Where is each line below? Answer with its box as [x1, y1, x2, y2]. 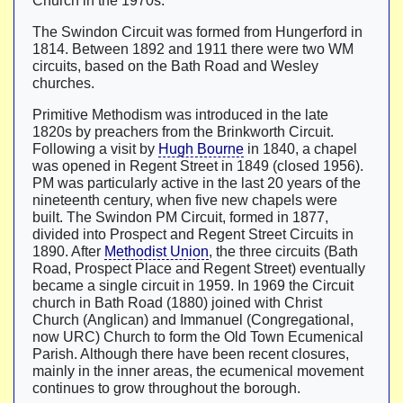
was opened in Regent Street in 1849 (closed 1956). [32, 158, 363, 174]
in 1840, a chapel [244, 141, 357, 157]
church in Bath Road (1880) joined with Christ [32, 295, 322, 310]
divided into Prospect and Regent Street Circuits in [32, 227, 354, 242]
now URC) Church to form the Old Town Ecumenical [32, 329, 363, 345]
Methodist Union [104, 244, 209, 259]
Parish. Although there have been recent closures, [32, 346, 349, 362]
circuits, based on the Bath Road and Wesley [32, 58, 318, 74]
